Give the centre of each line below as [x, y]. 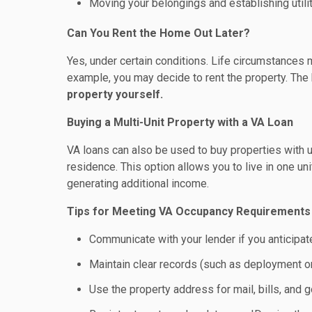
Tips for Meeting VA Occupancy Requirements [189, 211]
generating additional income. [138, 183]
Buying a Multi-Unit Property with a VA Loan [180, 122]
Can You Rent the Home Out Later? [158, 33]
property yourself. [115, 94]
